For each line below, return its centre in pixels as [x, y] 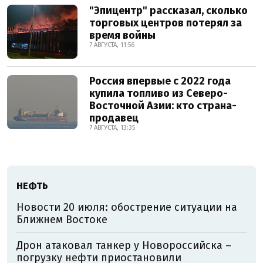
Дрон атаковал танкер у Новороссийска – [124, 246]
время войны [122, 36]
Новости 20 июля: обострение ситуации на [127, 208]
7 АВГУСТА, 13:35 [112, 128]
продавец [114, 118]
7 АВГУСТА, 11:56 [112, 45]
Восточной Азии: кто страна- [163, 106]
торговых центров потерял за [166, 23]
